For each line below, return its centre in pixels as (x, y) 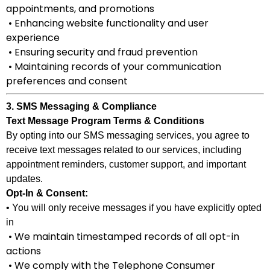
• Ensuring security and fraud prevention (102, 52)
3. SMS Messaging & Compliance (81, 106)
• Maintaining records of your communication (114, 67)
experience (33, 38)
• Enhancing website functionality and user (107, 23)
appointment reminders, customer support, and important (126, 164)
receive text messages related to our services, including (124, 150)
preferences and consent (67, 81)
